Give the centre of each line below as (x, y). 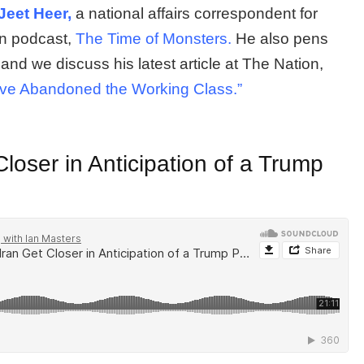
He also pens (282, 38)
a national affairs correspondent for (195, 13)
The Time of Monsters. (154, 38)
